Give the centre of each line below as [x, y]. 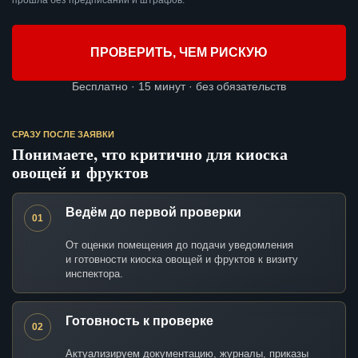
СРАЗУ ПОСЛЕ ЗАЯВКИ [63, 135]
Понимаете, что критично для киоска [150, 154]
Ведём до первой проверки [153, 213]
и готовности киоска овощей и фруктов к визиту [182, 260]
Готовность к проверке [139, 321]
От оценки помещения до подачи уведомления [179, 245]
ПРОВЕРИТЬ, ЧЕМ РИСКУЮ [179, 53]
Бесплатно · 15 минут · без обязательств [179, 87]
